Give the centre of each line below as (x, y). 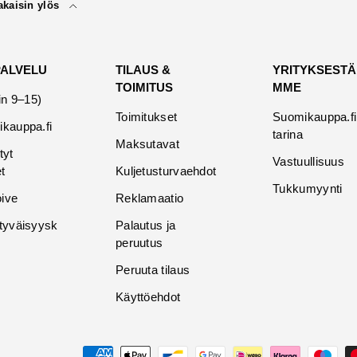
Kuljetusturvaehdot (166, 171)
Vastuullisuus (309, 161)
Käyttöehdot (148, 296)
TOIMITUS (144, 87)
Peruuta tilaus (153, 269)
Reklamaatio (149, 198)
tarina (288, 134)
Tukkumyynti (308, 188)
